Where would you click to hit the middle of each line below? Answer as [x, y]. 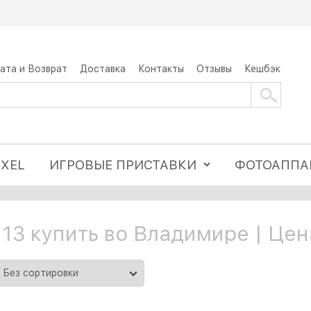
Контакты [161, 68]
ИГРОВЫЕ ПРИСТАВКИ [123, 165]
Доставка [103, 68]
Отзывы [214, 68]
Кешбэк [262, 68]
